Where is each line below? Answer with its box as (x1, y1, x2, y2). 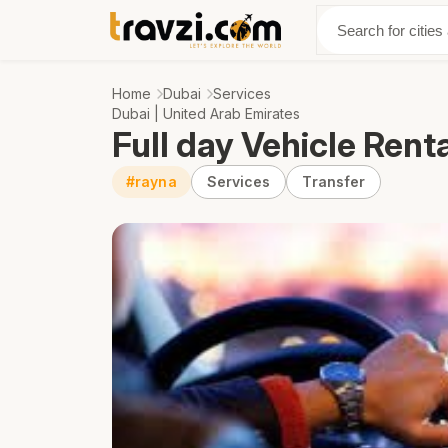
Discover (324, 21, 384, 39)
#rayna (126, 173, 177, 190)
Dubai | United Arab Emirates (112, 105, 300, 122)
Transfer (302, 173, 366, 190)
